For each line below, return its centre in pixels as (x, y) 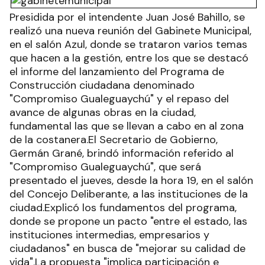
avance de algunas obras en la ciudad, (103, 112)
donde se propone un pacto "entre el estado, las (128, 221)
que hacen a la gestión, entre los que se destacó (129, 58)
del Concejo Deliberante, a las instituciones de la (129, 194)
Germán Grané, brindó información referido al (122, 153)
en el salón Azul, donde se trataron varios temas (128, 44)
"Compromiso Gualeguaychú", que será (105, 167)
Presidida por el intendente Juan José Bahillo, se (127, 17)
